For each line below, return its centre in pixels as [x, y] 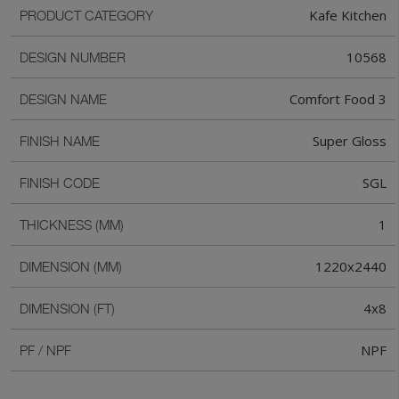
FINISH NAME [60, 141]
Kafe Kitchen [348, 16]
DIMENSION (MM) [71, 267]
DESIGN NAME [63, 99]
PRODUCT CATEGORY [86, 16]
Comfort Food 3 [338, 99]
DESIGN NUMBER [73, 57]
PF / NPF [45, 350]
